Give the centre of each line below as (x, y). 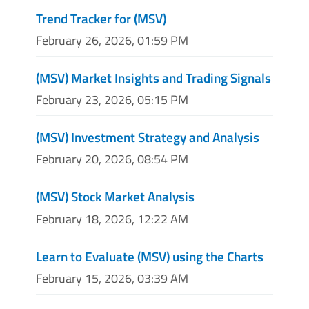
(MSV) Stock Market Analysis (115, 197)
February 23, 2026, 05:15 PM (112, 100)
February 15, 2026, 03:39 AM (112, 278)
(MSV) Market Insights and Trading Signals (153, 78)
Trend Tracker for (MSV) (101, 18)
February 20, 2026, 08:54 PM (112, 159)
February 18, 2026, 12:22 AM (112, 219)
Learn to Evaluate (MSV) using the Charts (150, 256)
